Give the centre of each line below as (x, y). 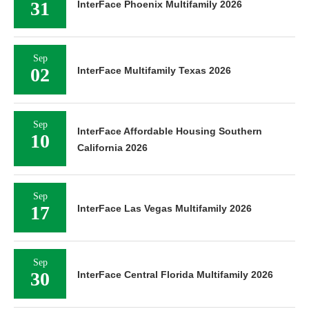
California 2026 (112, 148)
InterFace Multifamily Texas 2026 (154, 70)
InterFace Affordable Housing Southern (170, 131)
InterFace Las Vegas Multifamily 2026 (165, 208)
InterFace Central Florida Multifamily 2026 (175, 275)
